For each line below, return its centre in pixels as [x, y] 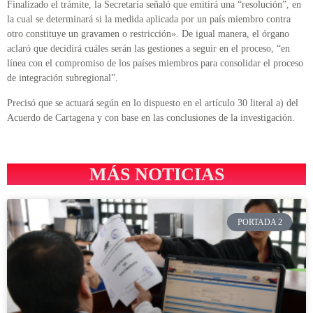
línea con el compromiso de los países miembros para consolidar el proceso [155, 64]
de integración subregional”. [63, 78]
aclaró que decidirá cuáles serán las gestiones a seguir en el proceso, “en [148, 49]
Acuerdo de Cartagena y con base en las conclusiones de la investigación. [151, 117]
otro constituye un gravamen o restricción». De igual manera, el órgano [148, 34]
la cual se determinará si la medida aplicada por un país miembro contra [149, 20]
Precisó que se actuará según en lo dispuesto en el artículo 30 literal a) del [153, 103]
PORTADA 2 [260, 223]
